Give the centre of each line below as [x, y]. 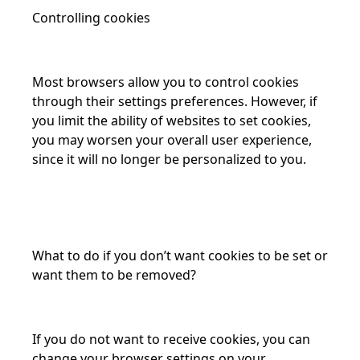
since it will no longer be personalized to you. [169, 159]
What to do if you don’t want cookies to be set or [180, 256]
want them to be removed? [114, 275]
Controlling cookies [91, 18]
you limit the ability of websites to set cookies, [172, 121]
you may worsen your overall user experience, [172, 140]
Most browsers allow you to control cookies [166, 82]
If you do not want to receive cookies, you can [171, 339]
